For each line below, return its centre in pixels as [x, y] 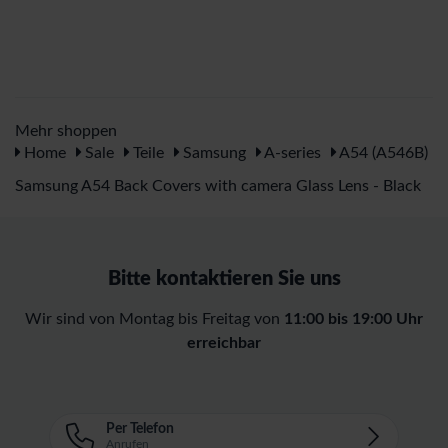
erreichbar [224, 342]
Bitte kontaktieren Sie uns [224, 278]
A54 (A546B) [382, 152]
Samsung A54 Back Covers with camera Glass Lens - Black [218, 185]
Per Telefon [140, 428]
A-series [291, 152]
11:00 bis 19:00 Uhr [353, 318]
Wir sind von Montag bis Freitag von [154, 318]
